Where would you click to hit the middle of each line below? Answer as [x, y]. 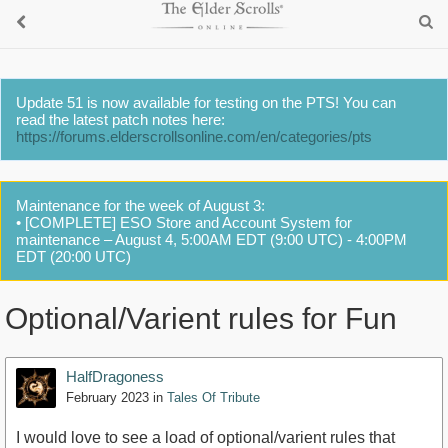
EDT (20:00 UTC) [73, 256]
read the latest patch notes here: [120, 119]
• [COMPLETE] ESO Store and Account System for [184, 222]
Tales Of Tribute [213, 398]
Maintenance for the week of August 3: [140, 205]
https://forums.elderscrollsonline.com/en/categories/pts [194, 136]
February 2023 [107, 398]
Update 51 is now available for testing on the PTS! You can [206, 102]
